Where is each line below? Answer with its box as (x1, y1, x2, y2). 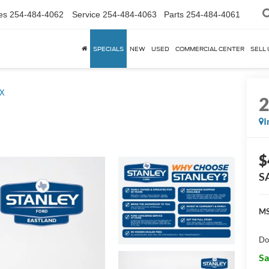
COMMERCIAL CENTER (175, 45, 244, 52)
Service (72, 10, 100, 19)
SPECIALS (93, 45, 124, 52)
